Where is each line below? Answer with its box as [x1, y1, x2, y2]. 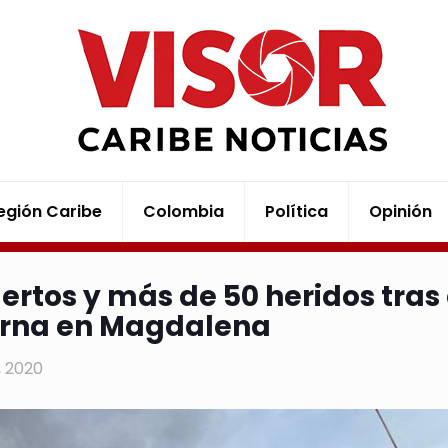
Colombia [143, 200, 225, 223]
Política [265, 200, 329, 223]
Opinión [369, 200, 433, 223]
